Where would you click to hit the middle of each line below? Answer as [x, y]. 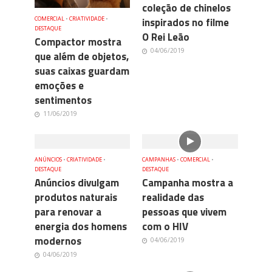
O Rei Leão [166, 37]
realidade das [173, 198]
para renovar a [68, 212]
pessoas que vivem [184, 212]
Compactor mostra [78, 42]
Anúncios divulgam [76, 183]
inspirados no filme [185, 23]
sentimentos [63, 100]
